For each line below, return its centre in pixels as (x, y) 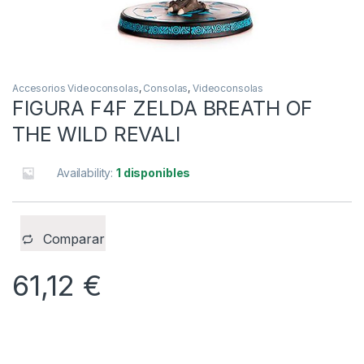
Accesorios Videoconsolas (76, 89)
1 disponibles (154, 173)
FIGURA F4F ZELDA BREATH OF (163, 108)
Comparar (74, 239)
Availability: (87, 173)
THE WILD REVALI (96, 134)
